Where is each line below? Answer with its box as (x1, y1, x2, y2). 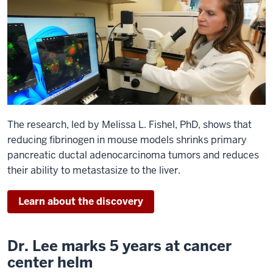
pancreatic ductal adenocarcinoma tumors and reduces (7, 148, 259, 161)
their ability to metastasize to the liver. (7, 163, 180, 177)
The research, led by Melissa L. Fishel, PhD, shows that (7, 118, 252, 131)
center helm (7, 252, 93, 272)
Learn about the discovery (18, 194, 143, 208)
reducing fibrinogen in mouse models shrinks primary (7, 133, 247, 146)
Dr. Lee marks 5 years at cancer (7, 236, 232, 255)
